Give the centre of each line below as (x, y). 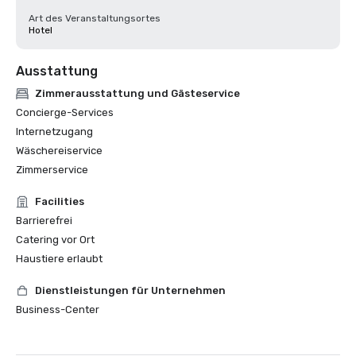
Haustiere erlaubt (59, 259)
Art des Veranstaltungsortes (95, 18)
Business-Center (58, 310)
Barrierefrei (44, 221)
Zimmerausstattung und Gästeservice (137, 93)
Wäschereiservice (59, 151)
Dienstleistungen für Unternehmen (130, 290)
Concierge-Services (65, 112)
